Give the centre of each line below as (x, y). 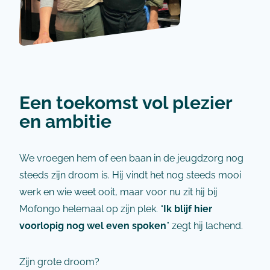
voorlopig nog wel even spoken (93, 226)
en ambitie (65, 121)
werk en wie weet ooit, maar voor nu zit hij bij (118, 192)
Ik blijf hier (188, 209)
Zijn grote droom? (59, 262)
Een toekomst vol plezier (126, 102)
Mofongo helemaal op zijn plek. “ (91, 209)
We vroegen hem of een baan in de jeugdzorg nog (131, 158)
